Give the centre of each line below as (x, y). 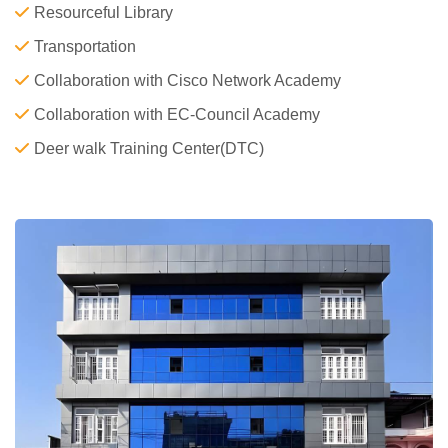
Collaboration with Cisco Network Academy (187, 80)
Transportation (85, 46)
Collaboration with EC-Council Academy (177, 114)
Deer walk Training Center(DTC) (149, 148)
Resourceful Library (103, 12)
